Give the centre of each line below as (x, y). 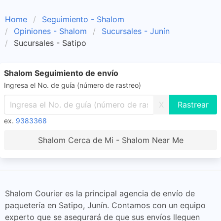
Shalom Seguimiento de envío (61, 73)
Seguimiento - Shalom (83, 19)
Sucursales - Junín (136, 31)
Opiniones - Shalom (50, 31)
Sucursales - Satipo (50, 43)
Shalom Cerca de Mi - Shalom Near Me (110, 140)
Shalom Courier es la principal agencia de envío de (100, 193)
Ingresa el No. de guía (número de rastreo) (73, 85)
